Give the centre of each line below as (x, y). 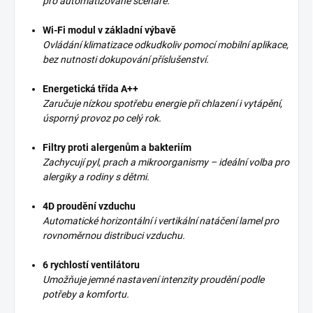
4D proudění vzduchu (89, 206)
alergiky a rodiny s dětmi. (96, 176)
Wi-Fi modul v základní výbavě (109, 30)
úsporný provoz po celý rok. (102, 118)
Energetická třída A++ (90, 88)
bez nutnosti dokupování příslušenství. (126, 59)
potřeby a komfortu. (86, 294)
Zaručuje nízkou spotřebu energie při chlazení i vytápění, (162, 103)
